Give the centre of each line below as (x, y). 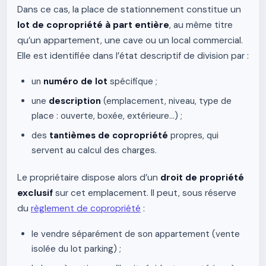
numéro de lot (75, 81)
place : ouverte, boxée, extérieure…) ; (107, 116)
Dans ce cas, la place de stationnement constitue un (129, 9)
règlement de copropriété (86, 208)
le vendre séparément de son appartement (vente (136, 234)
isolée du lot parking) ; (76, 249)
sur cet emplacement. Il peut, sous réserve (145, 193)
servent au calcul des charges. (94, 150)
